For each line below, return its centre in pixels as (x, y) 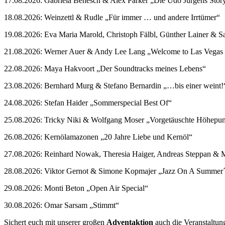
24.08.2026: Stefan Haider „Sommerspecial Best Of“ (88, 102)
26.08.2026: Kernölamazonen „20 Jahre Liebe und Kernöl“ (98, 137)
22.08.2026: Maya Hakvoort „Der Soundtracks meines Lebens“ (105, 68)
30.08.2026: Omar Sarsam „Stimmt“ (62, 205)
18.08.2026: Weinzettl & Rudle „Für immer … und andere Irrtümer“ (112, 17)
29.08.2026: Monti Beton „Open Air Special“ (76, 188)
